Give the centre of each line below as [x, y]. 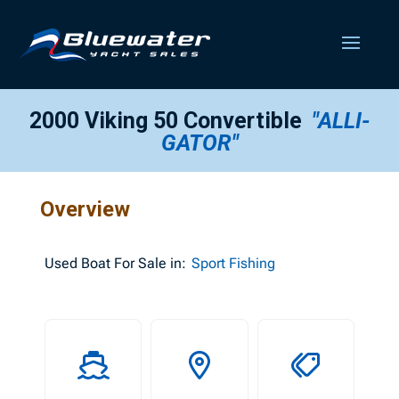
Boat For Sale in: [131, 263]
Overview [85, 209]
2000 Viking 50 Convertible [168, 121]
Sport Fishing [233, 263]
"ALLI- [341, 121]
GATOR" [199, 143]
